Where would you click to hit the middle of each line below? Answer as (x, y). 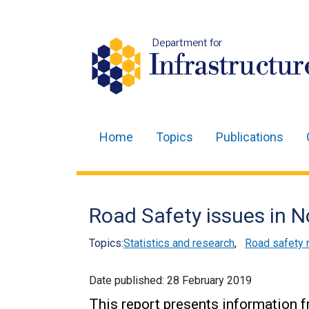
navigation (128, 178)
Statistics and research (179, 243)
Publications (250, 137)
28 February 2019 (209, 280)
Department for (187, 42)
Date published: (128, 280)
